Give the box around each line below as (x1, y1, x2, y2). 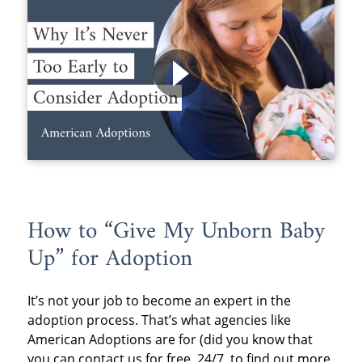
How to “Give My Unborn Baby (27, 212, 325, 253)
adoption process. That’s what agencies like (27, 310, 291, 329)
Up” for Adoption (27, 239, 192, 280)
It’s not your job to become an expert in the (27, 291, 291, 309)
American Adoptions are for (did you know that (27, 330, 313, 348)
